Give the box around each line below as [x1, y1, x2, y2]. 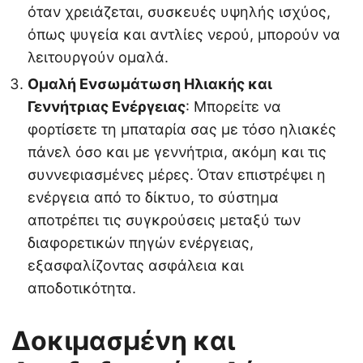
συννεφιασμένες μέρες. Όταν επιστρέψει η [28, 166, 326, 184]
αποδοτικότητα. [28, 280, 136, 297]
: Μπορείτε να [186, 98, 281, 116]
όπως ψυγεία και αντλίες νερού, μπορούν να [28, 26, 340, 44]
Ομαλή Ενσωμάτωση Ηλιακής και [28, 75, 272, 93]
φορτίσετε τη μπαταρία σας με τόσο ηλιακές [28, 121, 336, 139]
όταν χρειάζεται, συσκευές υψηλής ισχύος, [28, 3, 331, 21]
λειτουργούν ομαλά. [28, 49, 169, 66]
